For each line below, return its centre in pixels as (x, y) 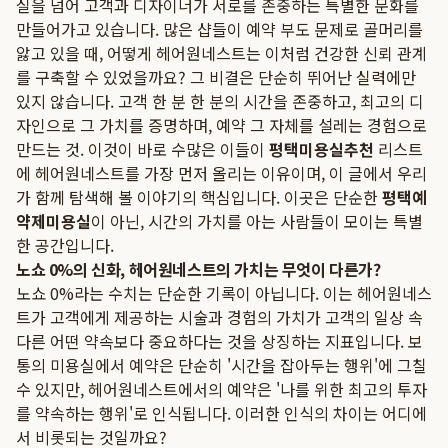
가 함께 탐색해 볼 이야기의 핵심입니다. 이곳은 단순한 (199, 197)
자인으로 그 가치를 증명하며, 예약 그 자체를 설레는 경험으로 (221, 125)
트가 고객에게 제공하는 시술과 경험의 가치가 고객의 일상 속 (219, 317)
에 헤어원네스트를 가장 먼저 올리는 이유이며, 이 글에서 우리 (221, 173)
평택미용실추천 (321, 149)
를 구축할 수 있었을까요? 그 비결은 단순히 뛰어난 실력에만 (216, 77)
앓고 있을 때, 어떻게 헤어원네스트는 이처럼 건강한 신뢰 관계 (221, 53)
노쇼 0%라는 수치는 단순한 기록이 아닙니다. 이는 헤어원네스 (224, 293)
